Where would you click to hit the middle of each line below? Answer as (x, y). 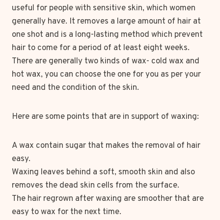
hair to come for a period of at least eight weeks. (101, 48)
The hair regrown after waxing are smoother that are (108, 199)
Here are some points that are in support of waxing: (105, 117)
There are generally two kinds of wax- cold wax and (106, 61)
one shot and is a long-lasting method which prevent (107, 35)
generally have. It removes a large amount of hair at (106, 22)
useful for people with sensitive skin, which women (104, 8)
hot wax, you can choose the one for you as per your (106, 75)
